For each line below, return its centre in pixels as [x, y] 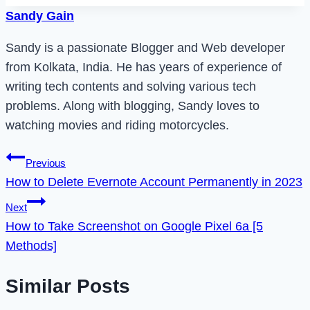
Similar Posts [68, 286]
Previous [46, 163]
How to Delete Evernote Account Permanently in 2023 [154, 182]
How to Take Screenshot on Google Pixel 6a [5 [134, 227]
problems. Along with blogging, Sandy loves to [133, 106]
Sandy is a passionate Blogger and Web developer [145, 48]
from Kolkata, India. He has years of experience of [144, 67]
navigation [54, 190]
